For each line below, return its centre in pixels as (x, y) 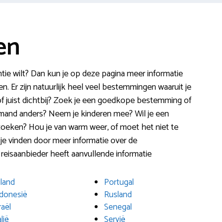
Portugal (119, 182)
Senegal (118, 207)
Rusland (118, 195)
